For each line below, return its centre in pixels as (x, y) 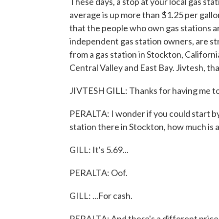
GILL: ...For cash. (101, 196)
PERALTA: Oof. (99, 173)
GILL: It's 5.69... (99, 150)
